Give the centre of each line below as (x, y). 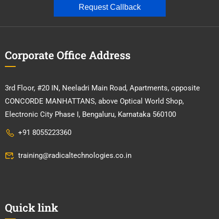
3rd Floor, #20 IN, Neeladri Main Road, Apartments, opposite (102, 88)
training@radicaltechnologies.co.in (75, 155)
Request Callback (109, 7)
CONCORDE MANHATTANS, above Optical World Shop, (94, 101)
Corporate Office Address (68, 55)
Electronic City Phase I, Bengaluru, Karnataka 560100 (90, 114)
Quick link (32, 207)
